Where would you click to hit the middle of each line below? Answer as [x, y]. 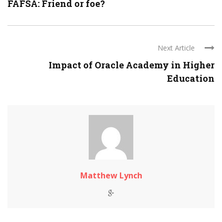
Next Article [176, 48]
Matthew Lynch [111, 175]
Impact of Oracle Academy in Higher [132, 65]
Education [191, 78]
